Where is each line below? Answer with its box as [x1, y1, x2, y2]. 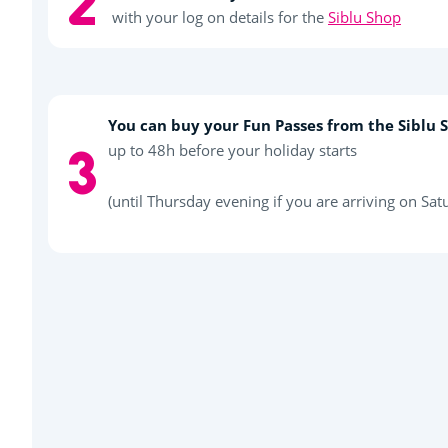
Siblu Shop [328, 6, 401, 27]
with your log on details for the [108, 6, 328, 27]
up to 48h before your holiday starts [108, 139, 357, 160]
